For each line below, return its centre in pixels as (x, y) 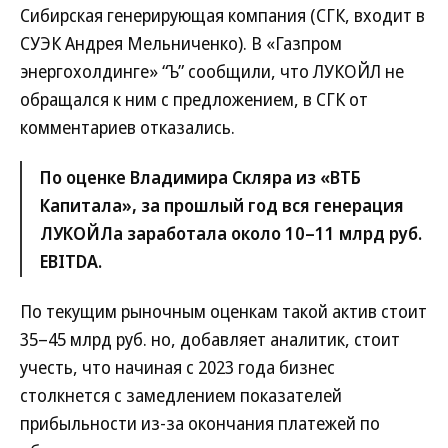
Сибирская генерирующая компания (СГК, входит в (222, 15)
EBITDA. (71, 261)
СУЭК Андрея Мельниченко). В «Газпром (181, 43)
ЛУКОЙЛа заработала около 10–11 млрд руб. (231, 233)
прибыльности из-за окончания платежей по (200, 423)
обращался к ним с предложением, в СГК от (194, 99)
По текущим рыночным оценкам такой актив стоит (223, 311)
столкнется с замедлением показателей (181, 395)
